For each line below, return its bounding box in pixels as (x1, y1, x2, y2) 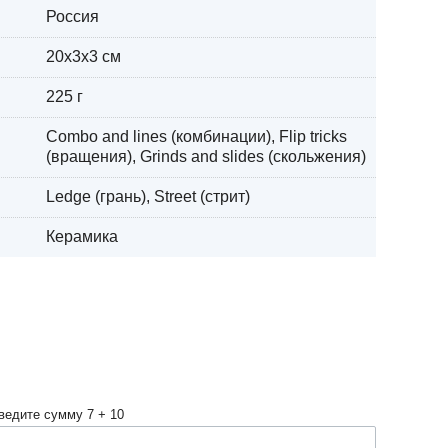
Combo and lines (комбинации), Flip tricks (46, 128, 347, 145)
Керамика (46, 228, 118, 245)
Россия (46, 8, 99, 25)
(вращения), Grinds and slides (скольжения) (46, 148, 366, 165)
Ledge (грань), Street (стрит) (46, 188, 250, 205)
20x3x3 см (46, 48, 121, 65)
